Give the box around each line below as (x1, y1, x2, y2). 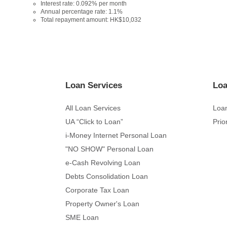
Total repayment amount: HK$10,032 (41, 16, 141, 23)
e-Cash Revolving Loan (65, 158, 140, 167)
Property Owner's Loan (65, 199, 139, 208)
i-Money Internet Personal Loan (65, 131, 167, 139)
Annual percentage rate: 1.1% (41, 8, 123, 15)
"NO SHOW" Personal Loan (65, 144, 154, 153)
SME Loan (65, 213, 99, 221)
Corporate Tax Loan (65, 185, 129, 194)
